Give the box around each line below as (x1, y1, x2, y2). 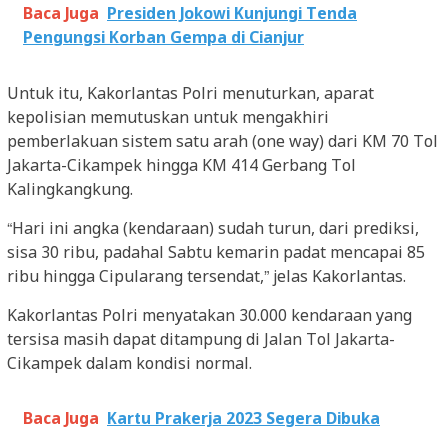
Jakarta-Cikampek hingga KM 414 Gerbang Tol (7, 156, 356, 178)
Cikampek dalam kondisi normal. (7, 354, 252, 376)
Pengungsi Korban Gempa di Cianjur (23, 28, 304, 50)
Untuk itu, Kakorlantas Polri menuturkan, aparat (7, 84, 374, 106)
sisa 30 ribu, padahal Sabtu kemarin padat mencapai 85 (7, 243, 425, 265)
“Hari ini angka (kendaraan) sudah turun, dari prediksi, (7, 219, 419, 241)
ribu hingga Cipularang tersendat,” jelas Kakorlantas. (7, 267, 406, 289)
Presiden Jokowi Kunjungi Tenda (107, 4, 357, 26)
